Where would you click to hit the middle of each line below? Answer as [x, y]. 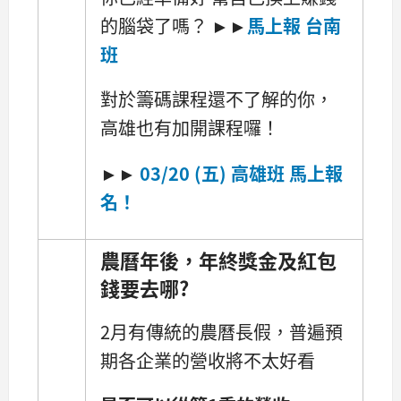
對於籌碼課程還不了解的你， [217, 99]
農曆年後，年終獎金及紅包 [218, 259]
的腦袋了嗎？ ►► [174, 26]
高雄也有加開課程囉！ [190, 128]
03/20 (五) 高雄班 [214, 173]
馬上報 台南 [294, 26]
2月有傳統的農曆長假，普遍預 [222, 331]
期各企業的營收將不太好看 [208, 360]
